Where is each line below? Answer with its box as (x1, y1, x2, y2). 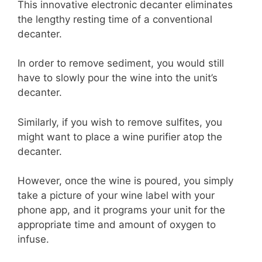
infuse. (18, 233, 49, 246)
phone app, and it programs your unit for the (18, 204, 225, 216)
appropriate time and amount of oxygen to (18, 219, 216, 231)
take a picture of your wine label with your (18, 189, 215, 202)
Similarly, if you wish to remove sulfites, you (18, 116, 222, 128)
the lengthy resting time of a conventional (18, 13, 212, 25)
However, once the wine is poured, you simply (18, 175, 233, 187)
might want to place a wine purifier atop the (18, 130, 222, 143)
